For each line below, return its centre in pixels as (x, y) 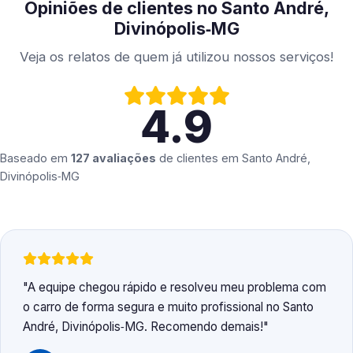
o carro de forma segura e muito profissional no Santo (168, 307)
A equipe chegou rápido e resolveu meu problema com (177, 288)
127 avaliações (113, 158)
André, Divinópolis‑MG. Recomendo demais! (143, 327)
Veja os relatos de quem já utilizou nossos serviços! (176, 57)
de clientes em (199, 158)
